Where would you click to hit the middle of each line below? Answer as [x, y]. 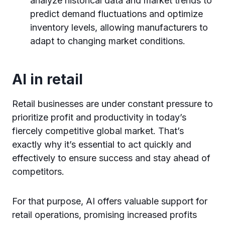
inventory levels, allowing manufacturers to [119, 27]
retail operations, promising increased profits [104, 215]
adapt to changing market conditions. [108, 41]
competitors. [39, 172]
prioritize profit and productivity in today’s [99, 117]
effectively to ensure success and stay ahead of [111, 158]
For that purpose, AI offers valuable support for [110, 201]
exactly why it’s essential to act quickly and [102, 144]
